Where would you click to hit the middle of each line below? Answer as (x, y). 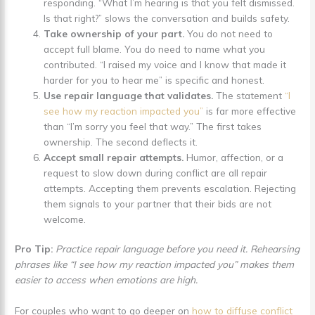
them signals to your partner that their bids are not (158, 203)
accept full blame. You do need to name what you (155, 49)
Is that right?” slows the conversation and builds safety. (167, 18)
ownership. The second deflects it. (121, 141)
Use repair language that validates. (129, 95)
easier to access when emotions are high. (107, 280)
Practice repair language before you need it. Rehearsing (178, 249)
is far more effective (250, 110)
